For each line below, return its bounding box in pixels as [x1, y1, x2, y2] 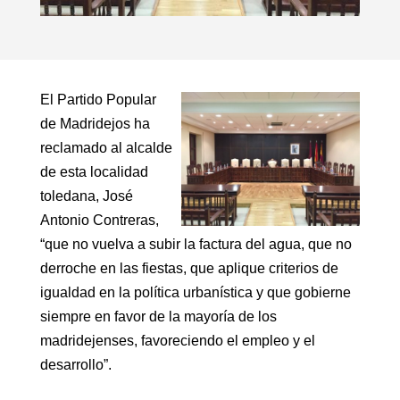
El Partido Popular [39, 91, 156, 107]
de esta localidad [39, 163, 148, 179]
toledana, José [39, 187, 133, 204]
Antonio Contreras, [39, 212, 159, 228]
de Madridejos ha [39, 115, 150, 131]
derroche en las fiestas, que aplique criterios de [39, 260, 338, 276]
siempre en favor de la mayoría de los [39, 308, 277, 324]
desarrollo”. [39, 356, 112, 372]
